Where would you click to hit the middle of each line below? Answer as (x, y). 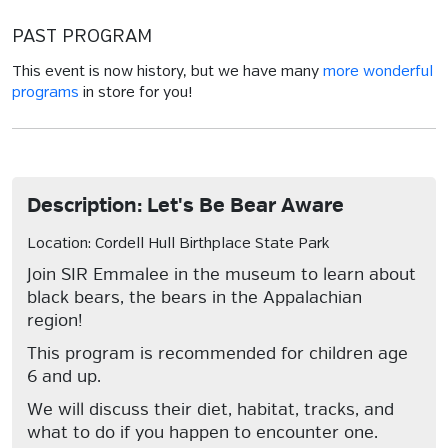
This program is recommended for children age (217, 353)
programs (45, 93)
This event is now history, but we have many (167, 72)
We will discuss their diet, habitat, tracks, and (210, 409)
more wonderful (378, 72)
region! (55, 320)
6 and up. (64, 376)
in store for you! (135, 93)
